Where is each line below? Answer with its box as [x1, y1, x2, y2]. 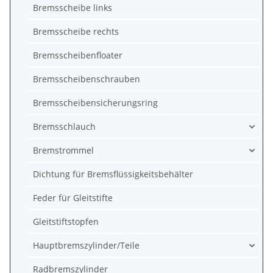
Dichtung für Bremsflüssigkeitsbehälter [33, 168, 193, 180]
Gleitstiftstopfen [33, 216, 99, 227]
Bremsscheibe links [33, 2, 112, 13]
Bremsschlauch [33, 121, 96, 132]
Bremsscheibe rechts [33, 26, 119, 37]
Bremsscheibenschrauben [33, 73, 140, 85]
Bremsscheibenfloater [33, 49, 122, 61]
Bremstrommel [33, 144, 94, 156]
